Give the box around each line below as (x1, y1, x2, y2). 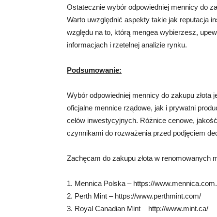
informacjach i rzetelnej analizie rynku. (67, 41, 187, 49)
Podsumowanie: (67, 66, 122, 74)
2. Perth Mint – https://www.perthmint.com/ (67, 192, 201, 200)
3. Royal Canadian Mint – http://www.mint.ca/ (67, 204, 208, 213)
